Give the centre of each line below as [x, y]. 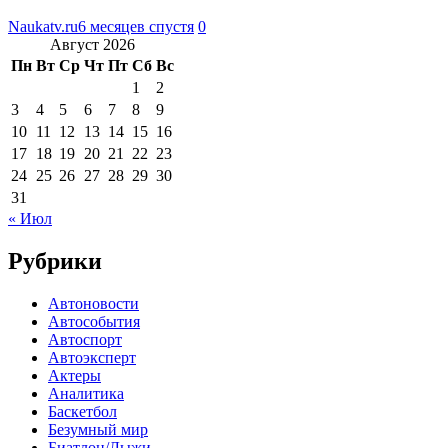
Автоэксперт [92, 357]
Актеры [74, 375]
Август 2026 [92, 44]
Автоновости [93, 303]
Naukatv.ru [43, 26]
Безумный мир [98, 429]
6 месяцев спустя [136, 26]
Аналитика [86, 393]
